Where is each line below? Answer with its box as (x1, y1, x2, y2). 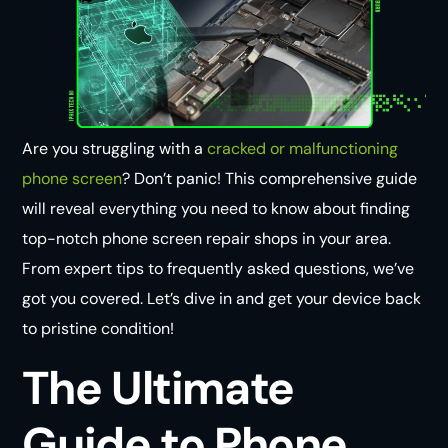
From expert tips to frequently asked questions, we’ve (22, 258, 415, 279)
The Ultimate (22, 358, 294, 418)
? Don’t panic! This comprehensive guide (122, 168, 418, 189)
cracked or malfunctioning (207, 138, 399, 159)
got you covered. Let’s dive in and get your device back (22, 288, 422, 309)
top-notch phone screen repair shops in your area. (22, 228, 392, 249)
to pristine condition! (22, 318, 175, 339)
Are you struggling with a (22, 138, 208, 159)
